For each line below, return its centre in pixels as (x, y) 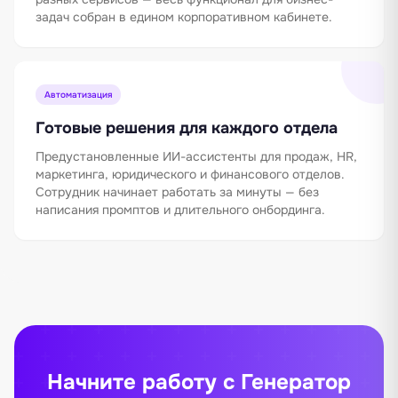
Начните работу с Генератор (199, 382)
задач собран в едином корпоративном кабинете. (184, 16)
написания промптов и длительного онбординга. (180, 209)
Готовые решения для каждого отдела (187, 127)
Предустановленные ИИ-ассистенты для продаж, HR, (196, 156)
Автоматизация (78, 94)
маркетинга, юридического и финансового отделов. (190, 174)
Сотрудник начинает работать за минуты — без (177, 191)
